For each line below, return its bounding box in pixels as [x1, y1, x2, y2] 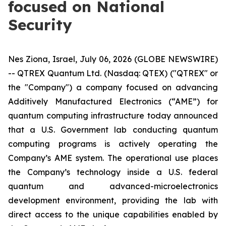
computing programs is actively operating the [8, 139, 218, 149]
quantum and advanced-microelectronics [8, 181, 218, 191]
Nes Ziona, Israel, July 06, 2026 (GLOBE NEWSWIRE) [8, 54, 218, 64]
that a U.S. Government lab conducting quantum [8, 125, 218, 135]
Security [8, 15, 72, 34]
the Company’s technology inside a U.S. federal [8, 167, 218, 177]
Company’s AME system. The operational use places [8, 153, 218, 163]
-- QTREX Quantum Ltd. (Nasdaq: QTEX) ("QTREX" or [8, 68, 218, 78]
